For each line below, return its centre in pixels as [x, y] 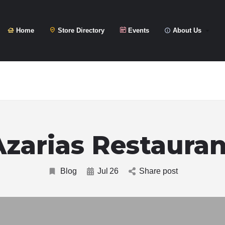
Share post [158, 171]
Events [138, 30]
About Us [186, 30]
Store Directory [80, 30]
